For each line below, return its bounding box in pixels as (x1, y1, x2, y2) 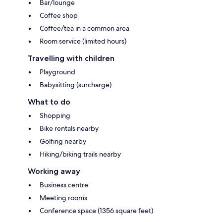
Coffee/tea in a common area (40, 23, 129, 33)
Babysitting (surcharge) (40, 80, 111, 89)
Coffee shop (40, 10, 78, 20)
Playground (40, 67, 75, 76)
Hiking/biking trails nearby (40, 149, 121, 159)
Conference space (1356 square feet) (40, 206, 153, 215)
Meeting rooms (40, 193, 87, 202)
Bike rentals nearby (40, 123, 99, 133)
